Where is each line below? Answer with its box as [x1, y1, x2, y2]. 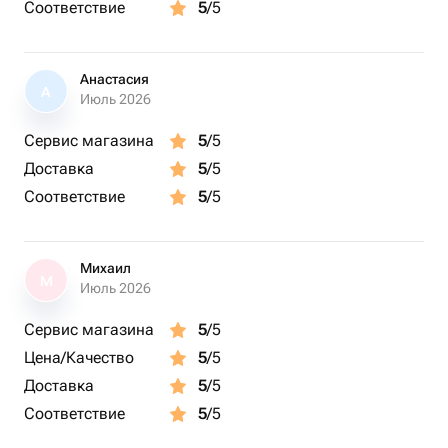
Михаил [80, 260, 131, 276]
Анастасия [80, 71, 149, 87]
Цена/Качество [24, 348, 134, 367]
